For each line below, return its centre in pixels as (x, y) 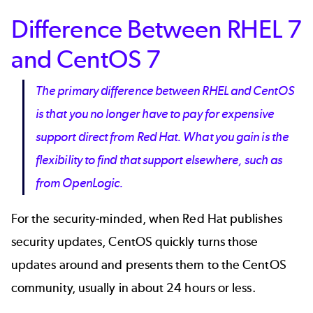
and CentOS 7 (86, 59)
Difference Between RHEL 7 (156, 29)
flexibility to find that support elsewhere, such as (159, 160)
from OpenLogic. (80, 183)
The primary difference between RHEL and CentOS (165, 90)
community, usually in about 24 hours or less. (133, 287)
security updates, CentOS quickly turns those (135, 241)
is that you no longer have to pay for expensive (155, 114)
